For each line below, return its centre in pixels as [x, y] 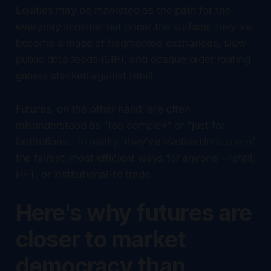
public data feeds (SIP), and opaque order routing [133, 59]
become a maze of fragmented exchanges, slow [131, 43]
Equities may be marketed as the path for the [123, 10]
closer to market [101, 239]
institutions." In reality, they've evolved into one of [135, 141]
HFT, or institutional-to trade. [84, 174]
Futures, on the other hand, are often [103, 109]
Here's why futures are [134, 212]
